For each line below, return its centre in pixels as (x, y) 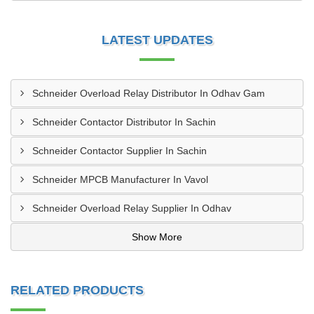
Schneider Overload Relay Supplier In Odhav (132, 208)
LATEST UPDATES (157, 40)
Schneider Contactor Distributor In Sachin (124, 122)
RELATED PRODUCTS (77, 290)
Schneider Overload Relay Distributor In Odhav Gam (149, 93)
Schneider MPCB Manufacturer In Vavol (120, 179)
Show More (157, 237)
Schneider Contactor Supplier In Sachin (120, 151)
